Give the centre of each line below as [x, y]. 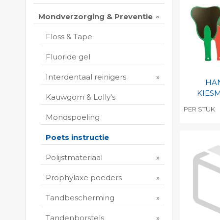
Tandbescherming [80, 198]
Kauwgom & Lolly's [81, 97]
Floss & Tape [69, 37]
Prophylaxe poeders [84, 178]
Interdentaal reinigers [86, 77]
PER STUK [199, 109]
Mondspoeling [73, 117]
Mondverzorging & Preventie [96, 17]
